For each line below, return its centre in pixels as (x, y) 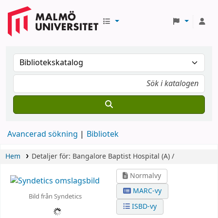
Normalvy (145, 176)
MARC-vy (146, 191)
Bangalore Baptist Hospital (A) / (123, 156)
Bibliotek (103, 134)
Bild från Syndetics (55, 196)
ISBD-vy (144, 207)
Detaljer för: (52, 156)
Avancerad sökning (43, 134)
